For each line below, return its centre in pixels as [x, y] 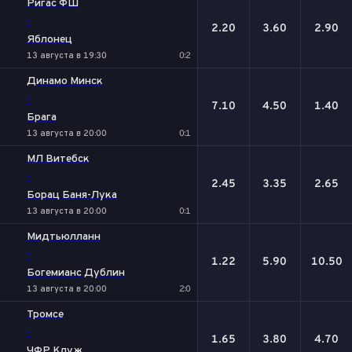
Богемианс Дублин [76, 273]
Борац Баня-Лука [72, 195]
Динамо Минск [65, 81]
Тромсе [45, 315]
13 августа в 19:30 [67, 56]
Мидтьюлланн [64, 237]
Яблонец [49, 40]
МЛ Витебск [58, 159]
